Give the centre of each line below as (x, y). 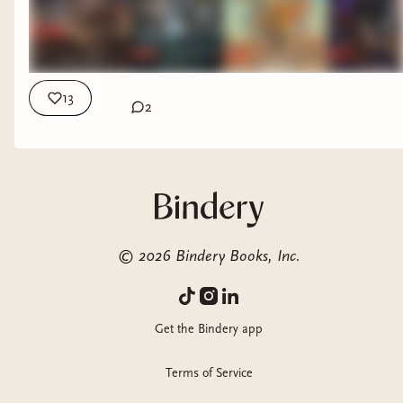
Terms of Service (209, 373)
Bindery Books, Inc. (235, 256)
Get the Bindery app (209, 329)
